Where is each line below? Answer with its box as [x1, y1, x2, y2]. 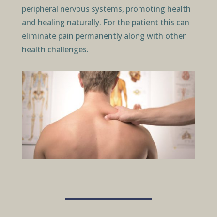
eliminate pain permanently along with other [21, 30, 186, 41]
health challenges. [21, 44, 89, 55]
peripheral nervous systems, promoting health [21, 3, 191, 14]
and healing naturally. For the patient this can [21, 16, 189, 28]
